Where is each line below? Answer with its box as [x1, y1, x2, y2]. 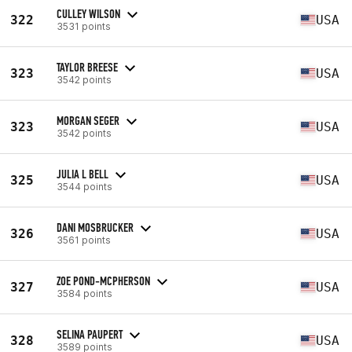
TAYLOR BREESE [57, 59, 118, 75]
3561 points [57, 233, 111, 246]
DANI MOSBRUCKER [57, 219, 134, 235]
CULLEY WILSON [57, 5, 120, 21]
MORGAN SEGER [57, 112, 119, 128]
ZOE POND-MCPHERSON [57, 273, 150, 288]
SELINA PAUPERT [57, 326, 123, 342]
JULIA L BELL [57, 166, 108, 181]
